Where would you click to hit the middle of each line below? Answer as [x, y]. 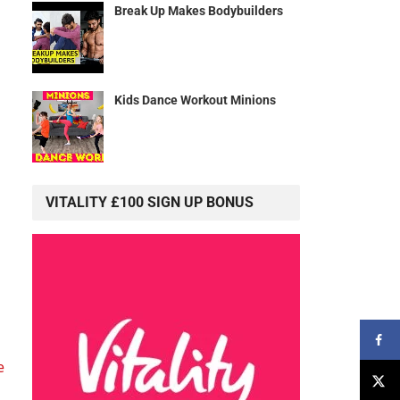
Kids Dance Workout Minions [195, 100]
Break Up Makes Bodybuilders [199, 11]
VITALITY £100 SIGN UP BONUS [150, 203]
